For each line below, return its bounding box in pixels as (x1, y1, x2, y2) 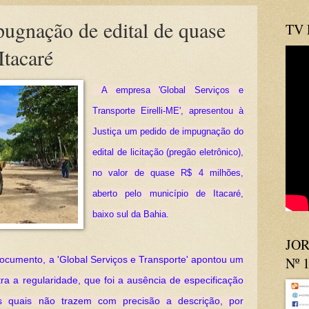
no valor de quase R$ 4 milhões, (92, 167, 243, 178)
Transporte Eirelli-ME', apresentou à (92, 105, 243, 116)
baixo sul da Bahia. (92, 208, 169, 219)
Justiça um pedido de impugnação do (92, 126, 243, 137)
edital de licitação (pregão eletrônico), (92, 146, 243, 157)
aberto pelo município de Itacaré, (92, 188, 243, 199)
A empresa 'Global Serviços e (92, 84, 243, 95)
